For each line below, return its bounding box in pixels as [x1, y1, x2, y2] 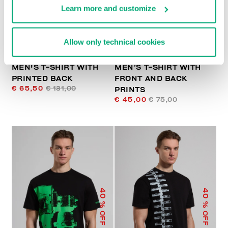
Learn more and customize [61, 4, 156, 13]
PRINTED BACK [11, 75, 73, 83]
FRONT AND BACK [115, 75, 187, 83]
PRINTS [115, 86, 146, 94]
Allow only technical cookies [63, 37, 165, 46]
